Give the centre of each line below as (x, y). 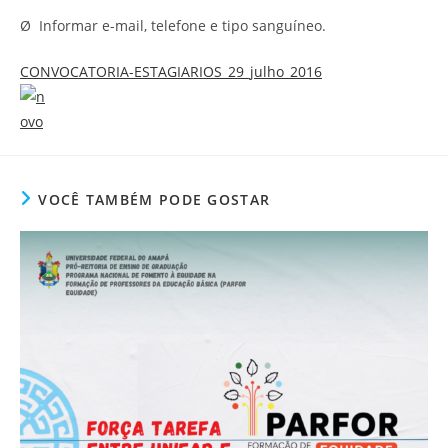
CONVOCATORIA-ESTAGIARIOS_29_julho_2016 (171, 71)
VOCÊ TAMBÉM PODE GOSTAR (154, 199)
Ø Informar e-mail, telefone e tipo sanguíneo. (173, 25)
